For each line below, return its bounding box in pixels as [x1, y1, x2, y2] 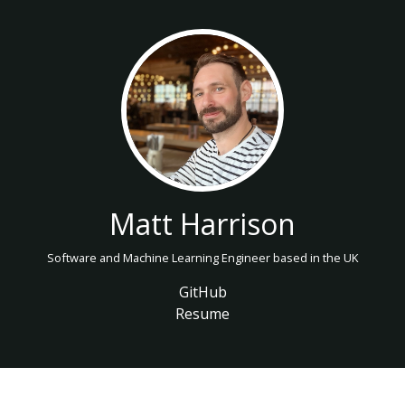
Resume [175, 304, 230, 324]
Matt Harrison [109, 204, 296, 243]
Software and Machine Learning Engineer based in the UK [47, 250, 358, 266]
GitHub [178, 282, 227, 302]
